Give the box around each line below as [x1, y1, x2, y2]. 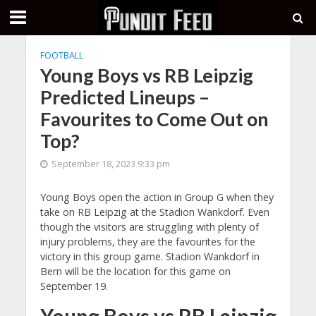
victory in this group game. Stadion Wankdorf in [39, 250, 260, 263]
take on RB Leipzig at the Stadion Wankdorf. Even [39, 205, 269, 219]
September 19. [39, 279, 108, 293]
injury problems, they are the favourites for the [39, 235, 255, 248]
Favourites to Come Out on [39, 107, 269, 130]
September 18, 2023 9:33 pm [51, 158, 170, 170]
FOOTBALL [39, 49, 83, 61]
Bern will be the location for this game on [39, 265, 231, 278]
